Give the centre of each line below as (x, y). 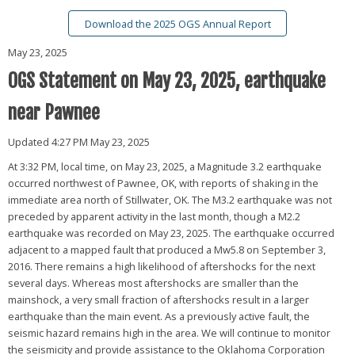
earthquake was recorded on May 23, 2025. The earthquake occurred (171, 233)
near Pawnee (53, 113)
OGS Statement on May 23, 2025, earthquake (166, 81)
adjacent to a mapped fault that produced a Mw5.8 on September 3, (166, 249)
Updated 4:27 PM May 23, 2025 (78, 141)
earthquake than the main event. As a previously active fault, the (158, 316)
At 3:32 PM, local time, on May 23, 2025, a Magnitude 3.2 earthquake (164, 166)
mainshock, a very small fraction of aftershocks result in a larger (158, 299)
